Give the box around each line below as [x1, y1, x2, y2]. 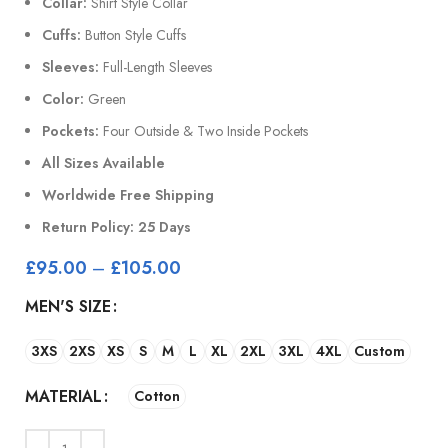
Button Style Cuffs [81, 24, 187, 45]
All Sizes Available [42, 152, 166, 173]
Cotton [134, 386, 181, 407]
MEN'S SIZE [25, 294, 112, 318]
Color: [42, 88, 85, 109]
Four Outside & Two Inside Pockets [99, 120, 309, 141]
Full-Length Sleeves [99, 56, 213, 77]
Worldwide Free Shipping [42, 184, 215, 205]
